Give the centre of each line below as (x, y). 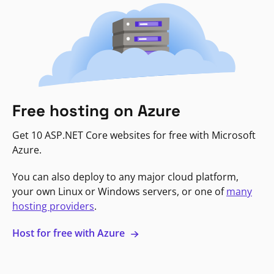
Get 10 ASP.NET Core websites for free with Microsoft (134, 135)
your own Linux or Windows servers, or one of (119, 192)
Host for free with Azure (70, 233)
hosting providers (53, 206)
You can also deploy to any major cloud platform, (125, 177)
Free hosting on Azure (96, 111)
